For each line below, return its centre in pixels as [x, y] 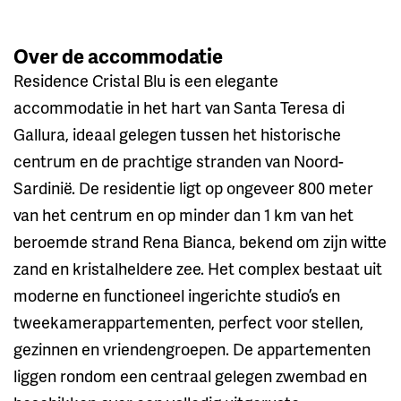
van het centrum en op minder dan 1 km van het [183, 214]
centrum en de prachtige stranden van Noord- [179, 160]
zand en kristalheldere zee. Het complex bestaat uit [198, 268]
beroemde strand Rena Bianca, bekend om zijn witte [200, 241]
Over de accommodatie [118, 55]
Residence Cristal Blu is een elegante [146, 80]
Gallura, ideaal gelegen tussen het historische [177, 133]
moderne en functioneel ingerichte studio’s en [177, 294]
